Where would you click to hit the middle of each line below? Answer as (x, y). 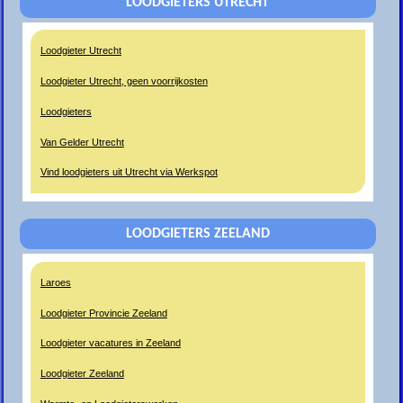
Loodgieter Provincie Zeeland (103, 313)
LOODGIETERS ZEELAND (197, 234)
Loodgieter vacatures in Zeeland (110, 343)
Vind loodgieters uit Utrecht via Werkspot (129, 172)
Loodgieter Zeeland (82, 374)
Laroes (55, 282)
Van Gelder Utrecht (82, 142)
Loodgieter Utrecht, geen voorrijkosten (124, 81)
